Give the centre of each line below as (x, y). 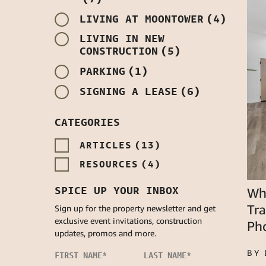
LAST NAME (165, 255)
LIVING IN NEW (122, 38)
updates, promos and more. (105, 233)
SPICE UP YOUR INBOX (117, 190)
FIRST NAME (78, 255)
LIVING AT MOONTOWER (142, 19)
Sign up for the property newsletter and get (135, 208)
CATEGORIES (87, 122)
